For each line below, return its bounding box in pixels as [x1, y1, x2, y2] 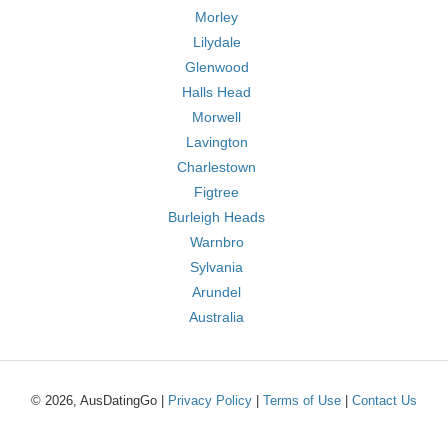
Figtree [194, 184, 239, 200]
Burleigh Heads [168, 209, 265, 225]
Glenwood [184, 59, 249, 75]
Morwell [192, 109, 241, 125]
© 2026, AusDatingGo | [31, 393, 168, 408]
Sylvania [190, 259, 243, 275]
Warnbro [189, 234, 244, 250]
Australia [189, 309, 244, 325]
